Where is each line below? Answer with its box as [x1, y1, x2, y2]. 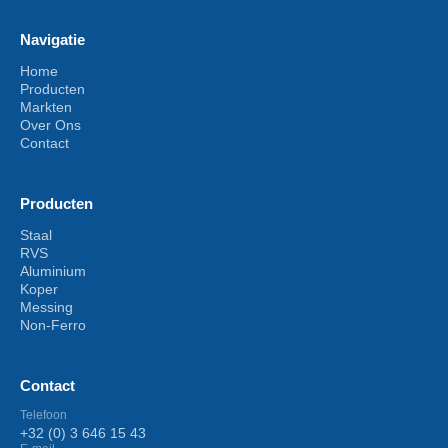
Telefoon [20, 408, 67, 423]
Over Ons [20, 117, 81, 134]
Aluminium [20, 263, 86, 280]
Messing [20, 299, 73, 316]
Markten [20, 99, 72, 116]
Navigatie [20, 31, 85, 49]
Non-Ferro [20, 317, 86, 334]
